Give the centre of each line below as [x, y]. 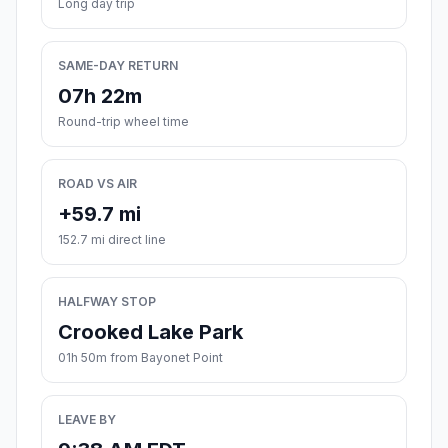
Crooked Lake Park [150, 332]
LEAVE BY [87, 420]
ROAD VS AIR [97, 184]
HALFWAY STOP [107, 302]
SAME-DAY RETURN [118, 66]
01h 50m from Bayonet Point [140, 358]
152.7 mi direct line [112, 240]
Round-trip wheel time [123, 122]
